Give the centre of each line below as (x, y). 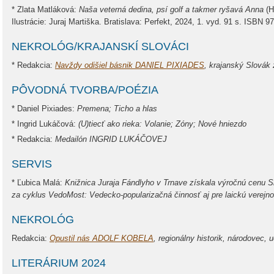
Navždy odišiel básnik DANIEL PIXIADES (130, 65)
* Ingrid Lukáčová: (45, 124)
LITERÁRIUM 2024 (59, 263)
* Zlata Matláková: (45, 9)
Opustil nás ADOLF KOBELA (102, 238)
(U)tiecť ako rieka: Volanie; (127, 124)
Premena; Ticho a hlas (117, 109)
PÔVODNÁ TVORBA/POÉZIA (85, 90)
